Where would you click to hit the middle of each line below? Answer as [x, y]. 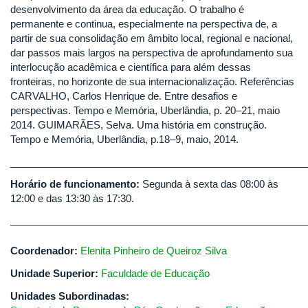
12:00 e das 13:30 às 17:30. [72, 198]
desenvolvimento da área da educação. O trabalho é [127, 10]
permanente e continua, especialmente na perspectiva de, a [144, 24]
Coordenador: [45, 251]
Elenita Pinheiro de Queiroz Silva [154, 251]
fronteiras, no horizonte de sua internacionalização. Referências [152, 82]
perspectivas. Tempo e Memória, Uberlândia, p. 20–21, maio [145, 111]
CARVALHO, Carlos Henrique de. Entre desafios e [124, 96]
